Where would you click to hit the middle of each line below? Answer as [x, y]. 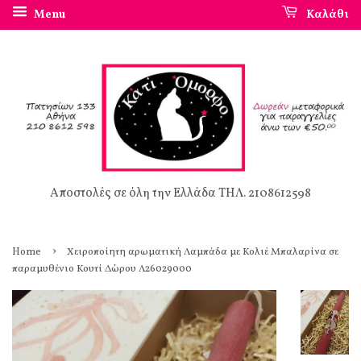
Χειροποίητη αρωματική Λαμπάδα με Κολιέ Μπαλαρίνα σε [203, 253]
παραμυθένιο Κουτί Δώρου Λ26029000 [102, 270]
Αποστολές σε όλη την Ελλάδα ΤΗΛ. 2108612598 [180, 194]
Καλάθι [326, 15]
